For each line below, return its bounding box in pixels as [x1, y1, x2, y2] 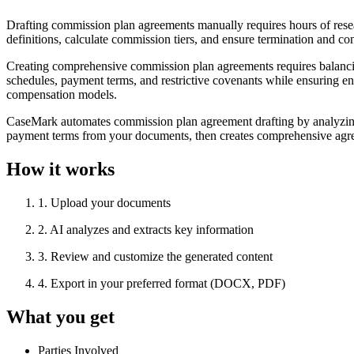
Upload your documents [51, 196, 171, 210]
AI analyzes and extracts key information [50, 223, 254, 237]
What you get [6, 307, 115, 328]
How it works [6, 159, 115, 180]
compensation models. [6, 88, 117, 102]
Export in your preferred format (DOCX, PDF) [51, 277, 285, 291]
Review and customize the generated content [51, 250, 273, 264]
